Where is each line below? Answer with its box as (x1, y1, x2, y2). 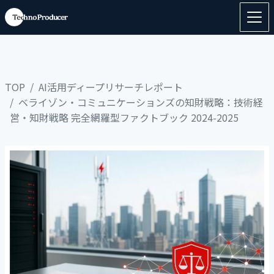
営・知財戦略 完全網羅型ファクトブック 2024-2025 (10, 110, 239, 125)
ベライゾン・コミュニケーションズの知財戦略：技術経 (18, 95, 263, 109)
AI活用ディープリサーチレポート (39, 80, 183, 94)
